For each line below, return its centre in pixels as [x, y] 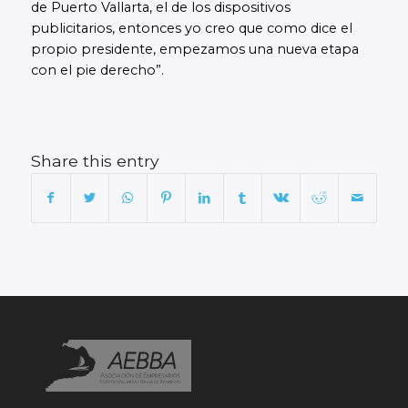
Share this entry [95, 160]
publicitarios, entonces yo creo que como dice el [191, 29]
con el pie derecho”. [97, 71]
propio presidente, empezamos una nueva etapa [194, 50]
